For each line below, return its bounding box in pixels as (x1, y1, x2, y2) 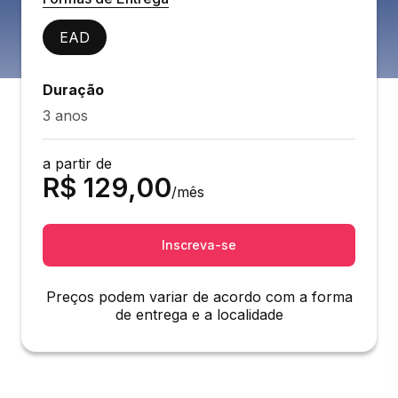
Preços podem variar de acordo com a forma (45, 288, 353, 306)
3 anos (43, 107, 88, 124)
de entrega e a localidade (115, 306, 283, 323)
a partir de (43, 155, 112, 172)
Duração (43, 81, 104, 99)
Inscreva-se (162, 237, 236, 252)
